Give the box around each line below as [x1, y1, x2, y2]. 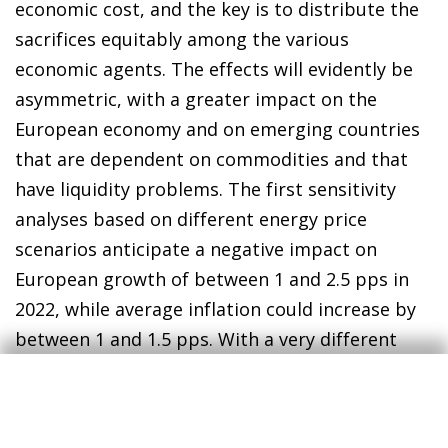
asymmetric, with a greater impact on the [15, 86, 377, 111]
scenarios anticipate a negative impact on [15, 236, 377, 261]
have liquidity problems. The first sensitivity [15, 176, 396, 201]
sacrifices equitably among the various [15, 26, 349, 51]
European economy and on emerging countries [15, 116, 420, 141]
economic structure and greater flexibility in [15, 356, 398, 381]
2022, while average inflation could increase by [15, 296, 416, 321]
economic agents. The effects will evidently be [15, 56, 413, 81]
